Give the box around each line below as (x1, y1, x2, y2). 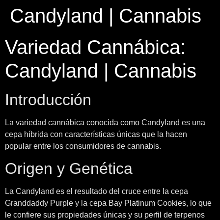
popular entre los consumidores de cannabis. (5, 142, 161, 150)
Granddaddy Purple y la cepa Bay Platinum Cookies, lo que (5, 199, 212, 208)
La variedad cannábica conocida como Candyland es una (5, 118, 205, 127)
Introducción (5, 91, 91, 109)
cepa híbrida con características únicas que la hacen (5, 130, 187, 138)
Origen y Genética (5, 160, 133, 178)
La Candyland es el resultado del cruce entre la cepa (5, 187, 188, 196)
